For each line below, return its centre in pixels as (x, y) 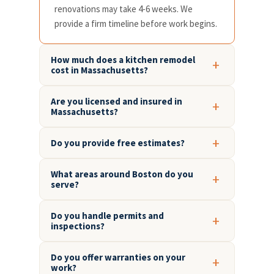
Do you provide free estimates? (118, 143)
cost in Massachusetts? (99, 70)
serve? (65, 185)
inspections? (78, 226)
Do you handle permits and (107, 216)
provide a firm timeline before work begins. (136, 24)
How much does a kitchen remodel (123, 60)
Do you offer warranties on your (118, 257)
